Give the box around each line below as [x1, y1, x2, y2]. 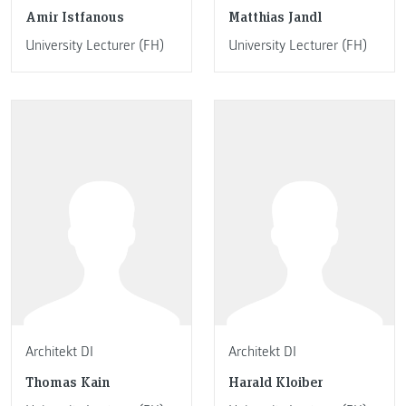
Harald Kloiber [228, 371, 323, 391]
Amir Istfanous [25, 5, 124, 25]
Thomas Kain [25, 371, 110, 391]
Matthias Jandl [228, 5, 322, 25]
